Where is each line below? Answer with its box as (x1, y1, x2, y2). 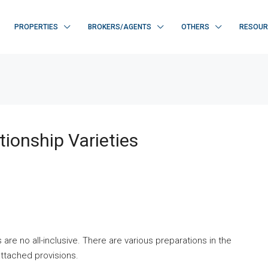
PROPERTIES (14, 23, 58, 31)
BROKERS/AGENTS (88, 23, 151, 31)
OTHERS (181, 23, 209, 31)
